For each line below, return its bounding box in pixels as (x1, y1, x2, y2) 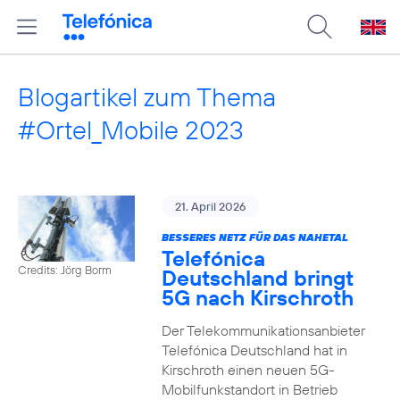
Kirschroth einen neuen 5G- (161, 361, 335, 379)
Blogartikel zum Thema (18, 80, 276, 113)
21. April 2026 (174, 199, 246, 213)
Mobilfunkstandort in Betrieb (161, 380, 337, 398)
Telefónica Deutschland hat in (161, 341, 347, 359)
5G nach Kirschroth (161, 284, 354, 311)
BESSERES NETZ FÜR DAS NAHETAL (161, 230, 348, 244)
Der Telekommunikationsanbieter (161, 321, 365, 339)
